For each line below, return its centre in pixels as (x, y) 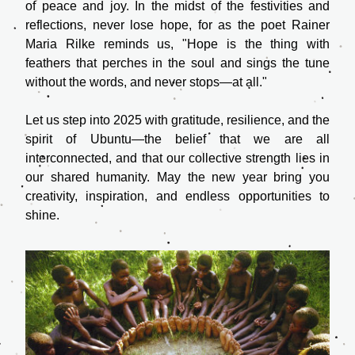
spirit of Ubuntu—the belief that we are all (177, 139)
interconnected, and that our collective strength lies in (177, 158)
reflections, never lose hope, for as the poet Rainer (177, 25)
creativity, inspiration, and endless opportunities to (177, 196)
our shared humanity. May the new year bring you (177, 177)
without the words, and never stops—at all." (146, 82)
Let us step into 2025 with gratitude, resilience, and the (177, 120)
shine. (42, 215)
